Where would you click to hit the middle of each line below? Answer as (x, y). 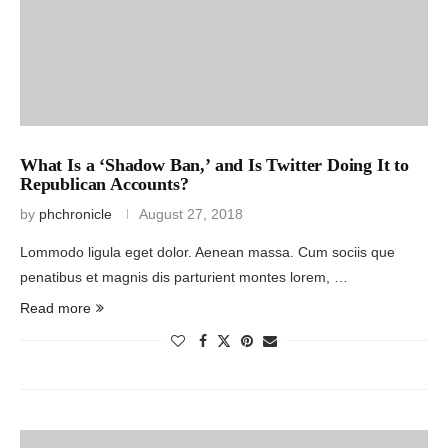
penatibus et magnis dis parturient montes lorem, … (184, 276)
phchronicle (75, 213)
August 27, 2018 (191, 213)
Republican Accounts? (104, 183)
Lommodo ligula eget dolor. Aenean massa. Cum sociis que (207, 251)
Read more (55, 307)
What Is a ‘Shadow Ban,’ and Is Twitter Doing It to (215, 164)
